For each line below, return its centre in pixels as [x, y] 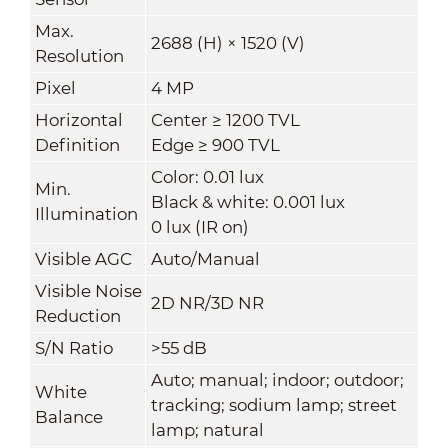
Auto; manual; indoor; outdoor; [277, 379]
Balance [68, 416]
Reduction [77, 315]
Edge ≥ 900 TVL [215, 144]
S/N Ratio [73, 347]
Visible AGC [83, 258]
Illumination [86, 213]
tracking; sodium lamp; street [273, 404]
